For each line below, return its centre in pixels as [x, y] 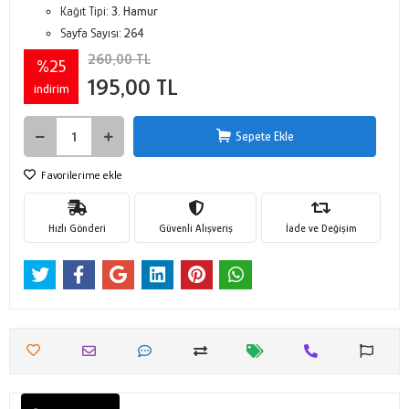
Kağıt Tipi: [86, 11]
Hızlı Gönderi [77, 228]
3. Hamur [135, 11]
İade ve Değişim [321, 228]
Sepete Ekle [264, 136]
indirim [51, 88]
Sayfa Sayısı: [92, 33]
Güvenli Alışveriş [195, 228]
